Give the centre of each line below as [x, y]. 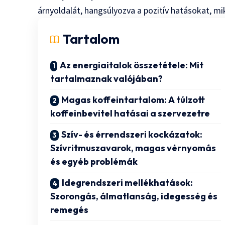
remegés [70, 210]
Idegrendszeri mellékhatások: [128, 183]
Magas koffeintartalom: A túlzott [133, 100]
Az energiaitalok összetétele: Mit [132, 65]
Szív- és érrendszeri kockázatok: [132, 135]
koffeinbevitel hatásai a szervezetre [130, 114]
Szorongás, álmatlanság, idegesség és [134, 196]
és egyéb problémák [94, 162]
